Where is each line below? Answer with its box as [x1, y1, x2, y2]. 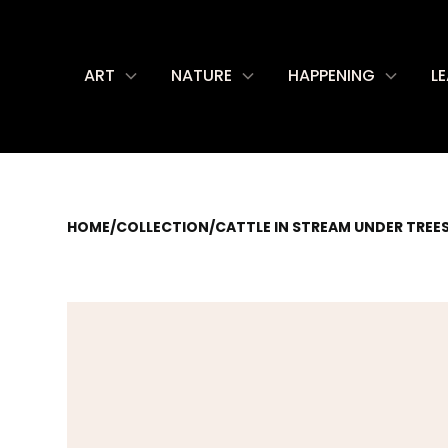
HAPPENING [288, 64, 375, 87]
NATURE [171, 64, 232, 87]
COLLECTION [116, 217, 210, 237]
